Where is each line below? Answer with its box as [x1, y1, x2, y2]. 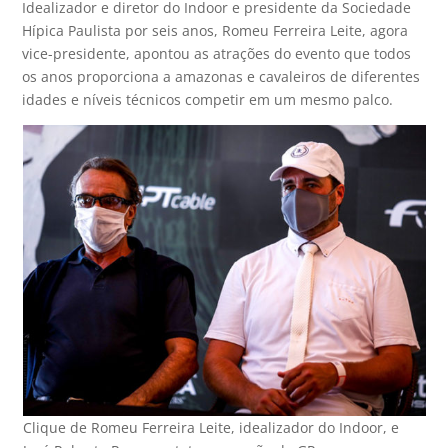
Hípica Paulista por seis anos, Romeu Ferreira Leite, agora [22, 21, 409, 41]
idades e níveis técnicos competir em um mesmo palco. [22, 90, 394, 110]
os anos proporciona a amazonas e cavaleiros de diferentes [22, 67, 421, 87]
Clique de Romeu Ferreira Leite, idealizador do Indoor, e [22, 418, 399, 438]
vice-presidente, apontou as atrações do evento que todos [22, 44, 412, 64]
